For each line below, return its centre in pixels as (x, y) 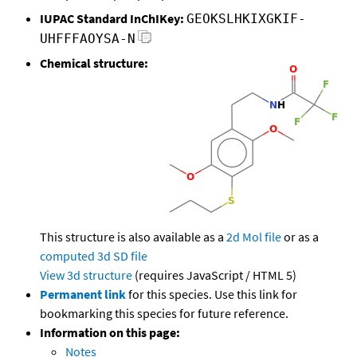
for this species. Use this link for (213, 294)
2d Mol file (254, 237)
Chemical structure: (94, 63)
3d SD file (122, 256)
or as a (300, 237)
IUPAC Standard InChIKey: (112, 19)
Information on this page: (110, 333)
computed (67, 256)
